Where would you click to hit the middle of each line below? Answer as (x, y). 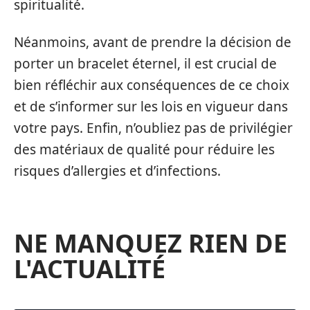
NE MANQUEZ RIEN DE (151, 243)
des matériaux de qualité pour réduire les (144, 149)
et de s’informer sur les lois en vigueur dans (151, 106)
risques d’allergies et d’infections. (117, 171)
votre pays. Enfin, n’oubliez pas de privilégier (153, 128)
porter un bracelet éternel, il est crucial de (145, 63)
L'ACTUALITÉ (90, 268)
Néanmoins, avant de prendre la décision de (153, 42)
